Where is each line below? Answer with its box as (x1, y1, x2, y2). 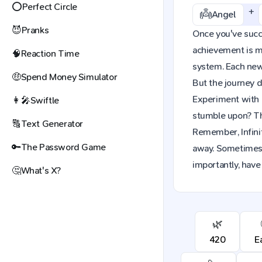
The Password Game (20, 142, 106, 153)
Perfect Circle (22, 1, 78, 12)
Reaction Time (20, 48, 80, 59)
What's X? (20, 165, 61, 176)
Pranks (21, 25, 49, 36)
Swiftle (30, 95, 59, 106)
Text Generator (20, 118, 84, 129)
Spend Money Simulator (20, 71, 118, 82)
